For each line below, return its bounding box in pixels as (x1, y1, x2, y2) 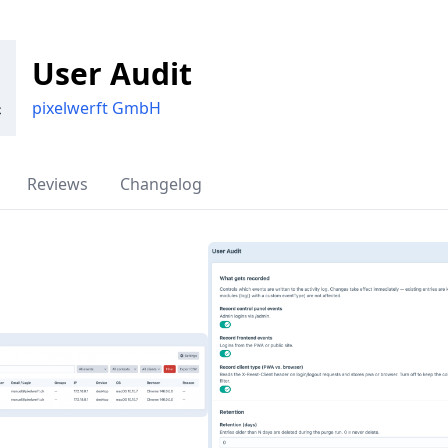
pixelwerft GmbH (32, 97, 161, 119)
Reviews (27, 173, 88, 195)
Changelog (120, 173, 202, 195)
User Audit (32, 53, 192, 94)
